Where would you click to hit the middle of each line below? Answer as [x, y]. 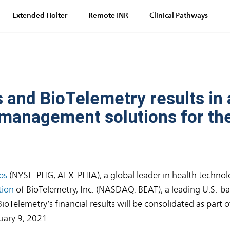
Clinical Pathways [178, 16]
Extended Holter [40, 16]
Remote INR [108, 16]
